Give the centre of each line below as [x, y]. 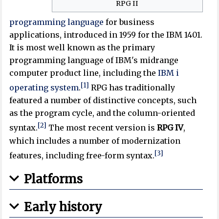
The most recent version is [102, 128]
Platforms [54, 179]
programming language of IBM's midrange [94, 60]
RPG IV [170, 128]
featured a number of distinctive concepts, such [103, 100]
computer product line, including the [84, 73]
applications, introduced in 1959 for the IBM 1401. [106, 34]
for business [129, 22]
